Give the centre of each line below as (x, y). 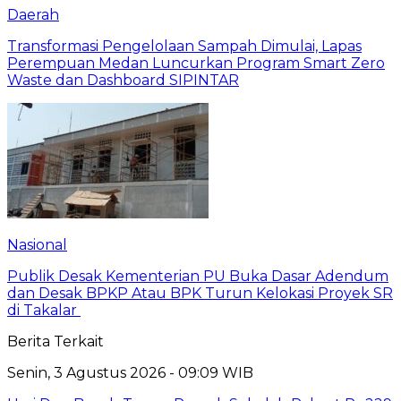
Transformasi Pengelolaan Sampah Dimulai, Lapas (184, 47)
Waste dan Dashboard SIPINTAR (123, 81)
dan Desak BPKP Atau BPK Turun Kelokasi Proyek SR (200, 294)
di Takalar (44, 311)
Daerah (33, 15)
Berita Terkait (55, 342)
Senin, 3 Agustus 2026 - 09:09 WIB (130, 373)
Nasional (37, 245)
